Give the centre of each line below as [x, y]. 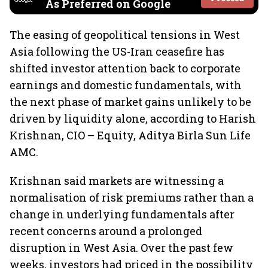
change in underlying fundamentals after [122, 214]
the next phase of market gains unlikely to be [130, 102]
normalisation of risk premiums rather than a [132, 197]
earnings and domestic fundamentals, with [126, 85]
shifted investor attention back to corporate [125, 68]
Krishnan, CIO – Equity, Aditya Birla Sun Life [130, 135]
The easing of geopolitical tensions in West [125, 35]
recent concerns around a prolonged [106, 231]
